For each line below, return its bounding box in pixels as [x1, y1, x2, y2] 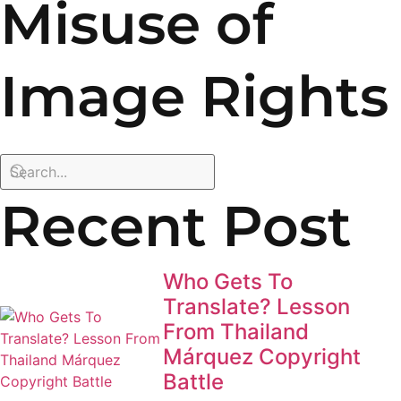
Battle [163, 369, 225, 396]
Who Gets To [163, 269, 294, 295]
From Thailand [163, 319, 310, 346]
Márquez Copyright [163, 344, 362, 371]
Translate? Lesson [163, 294, 351, 320]
